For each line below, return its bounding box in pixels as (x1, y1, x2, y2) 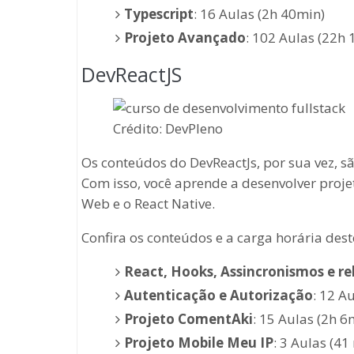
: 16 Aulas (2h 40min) (193, 4, 325, 23)
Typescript (123, 4, 194, 23)
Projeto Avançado (123, 28, 246, 47)
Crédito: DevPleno (113, 119, 223, 137)
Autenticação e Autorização (123, 285, 313, 304)
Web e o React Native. (81, 194, 215, 213)
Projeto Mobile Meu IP (123, 333, 273, 352)
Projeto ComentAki (123, 309, 253, 328)
